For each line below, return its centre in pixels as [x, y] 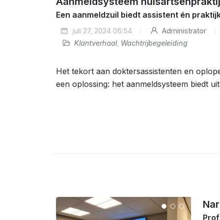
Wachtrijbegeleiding [154, 43]
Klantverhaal [96, 43]
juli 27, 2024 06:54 [101, 31]
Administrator [183, 31]
